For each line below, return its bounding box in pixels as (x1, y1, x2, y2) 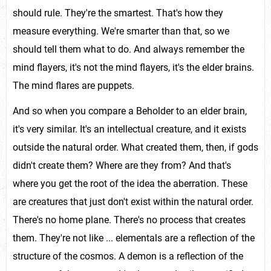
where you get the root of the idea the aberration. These (13, 178, 247, 189)
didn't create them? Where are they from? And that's (13, 160, 231, 171)
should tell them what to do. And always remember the (13, 44, 244, 55)
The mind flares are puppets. (13, 80, 134, 91)
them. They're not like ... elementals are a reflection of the (13, 232, 255, 244)
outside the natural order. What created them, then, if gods (13, 142, 258, 153)
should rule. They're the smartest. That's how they (13, 7, 223, 19)
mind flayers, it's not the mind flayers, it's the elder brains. (13, 62, 254, 73)
